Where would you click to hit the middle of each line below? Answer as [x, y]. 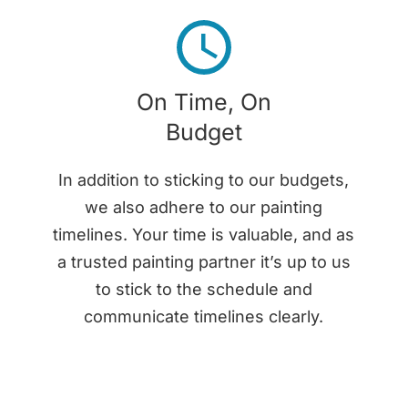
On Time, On [204, 102]
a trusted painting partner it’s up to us [204, 261]
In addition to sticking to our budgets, [204, 179]
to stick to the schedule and [204, 289]
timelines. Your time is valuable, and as [204, 234]
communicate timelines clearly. [204, 316]
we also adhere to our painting [204, 207]
